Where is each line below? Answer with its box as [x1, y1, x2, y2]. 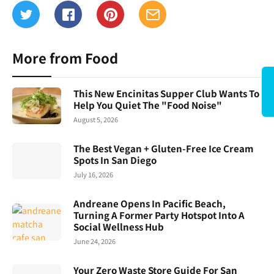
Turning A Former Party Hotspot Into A [73, 209, 245, 222]
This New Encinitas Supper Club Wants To [73, 87, 259, 100]
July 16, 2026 [73, 169, 113, 180]
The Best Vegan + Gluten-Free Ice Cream [73, 142, 253, 155]
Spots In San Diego [73, 154, 157, 167]
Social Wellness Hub [73, 220, 164, 234]
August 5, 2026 [73, 114, 118, 125]
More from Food [12, 48, 118, 68]
